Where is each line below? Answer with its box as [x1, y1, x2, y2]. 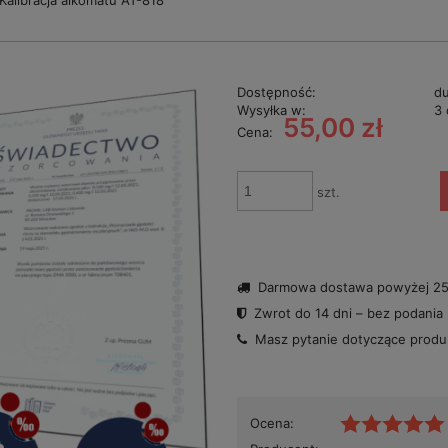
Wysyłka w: [236, 102, 306, 119]
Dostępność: [236, 84, 316, 101]
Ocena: [249, 415, 294, 432]
